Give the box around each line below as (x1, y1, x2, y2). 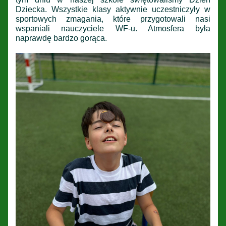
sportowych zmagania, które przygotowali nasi (16, 14, 210, 23)
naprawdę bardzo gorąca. (16, 33, 109, 42)
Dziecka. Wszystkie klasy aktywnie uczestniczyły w (16, 5, 210, 14)
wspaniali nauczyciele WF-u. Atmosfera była (16, 24, 210, 33)
